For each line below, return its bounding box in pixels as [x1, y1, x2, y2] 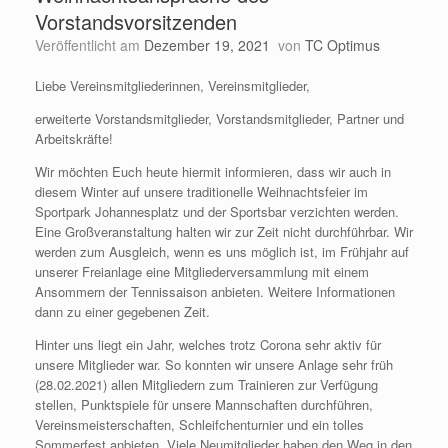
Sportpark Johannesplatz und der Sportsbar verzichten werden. [35, 202, 399, 221]
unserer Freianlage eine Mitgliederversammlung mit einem [35, 262, 369, 281]
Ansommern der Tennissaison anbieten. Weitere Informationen [35, 282, 395, 301]
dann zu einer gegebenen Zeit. [35, 302, 210, 321]
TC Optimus [305, 35, 380, 55]
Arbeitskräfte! [35, 129, 113, 148]
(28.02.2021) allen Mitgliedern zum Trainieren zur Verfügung [35, 375, 378, 394]
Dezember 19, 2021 [144, 35, 270, 55]
